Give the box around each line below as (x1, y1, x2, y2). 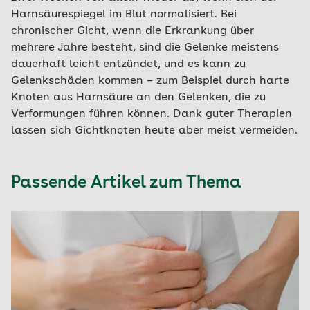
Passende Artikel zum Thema (11, 175, 241, 192)
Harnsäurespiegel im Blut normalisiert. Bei (11, 9, 237, 20)
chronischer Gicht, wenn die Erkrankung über (11, 26, 254, 37)
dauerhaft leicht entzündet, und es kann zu (11, 59, 246, 70)
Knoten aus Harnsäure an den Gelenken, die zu (11, 92, 266, 103)
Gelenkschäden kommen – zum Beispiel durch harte (11, 75, 289, 86)
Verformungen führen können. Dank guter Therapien (11, 109, 292, 120)
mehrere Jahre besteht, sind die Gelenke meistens (11, 42, 279, 53)
